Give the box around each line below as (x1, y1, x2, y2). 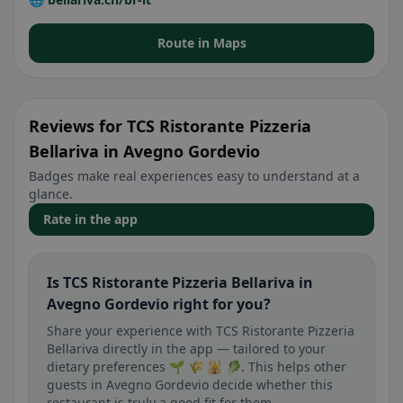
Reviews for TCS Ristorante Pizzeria (29, 115, 311, 137)
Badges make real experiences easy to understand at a (29, 167, 360, 184)
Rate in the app (43, 210, 138, 228)
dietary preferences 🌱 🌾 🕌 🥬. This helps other (47, 358, 346, 375)
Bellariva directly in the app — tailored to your (47, 340, 326, 357)
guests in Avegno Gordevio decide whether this (47, 376, 333, 393)
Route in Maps (157, 34, 246, 51)
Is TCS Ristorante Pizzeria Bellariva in (47, 273, 313, 292)
